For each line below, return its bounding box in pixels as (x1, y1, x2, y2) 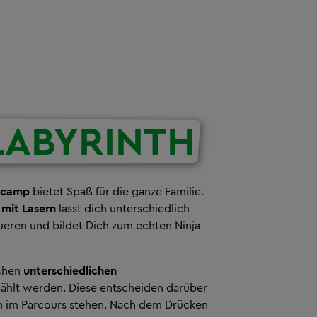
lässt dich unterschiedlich (56, 201, 190, 216)
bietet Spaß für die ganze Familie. (30, 184, 204, 199)
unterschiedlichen (23, 263, 117, 278)
